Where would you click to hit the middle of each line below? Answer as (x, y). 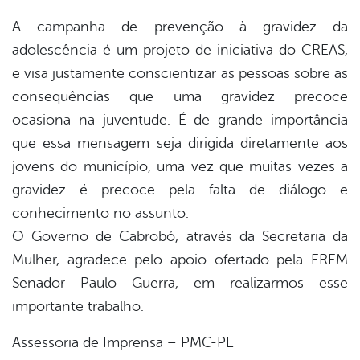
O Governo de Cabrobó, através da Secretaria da (180, 237)
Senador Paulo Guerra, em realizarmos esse (180, 283)
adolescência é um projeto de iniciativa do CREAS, (180, 50)
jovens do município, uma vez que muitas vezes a (180, 167)
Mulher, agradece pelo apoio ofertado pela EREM (180, 260)
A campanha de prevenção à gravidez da (180, 27)
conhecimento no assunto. (100, 213)
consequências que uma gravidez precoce (180, 97)
